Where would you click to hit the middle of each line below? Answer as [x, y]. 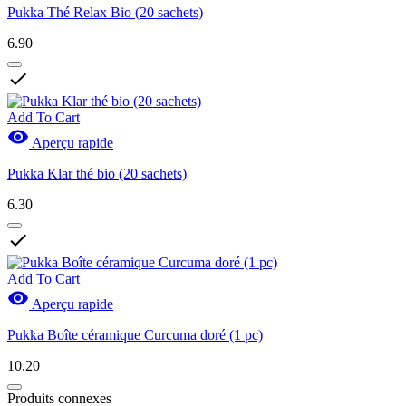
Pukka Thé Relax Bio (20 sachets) [105, 13]
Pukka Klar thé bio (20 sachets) [97, 174]
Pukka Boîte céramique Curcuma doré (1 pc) [135, 335]
